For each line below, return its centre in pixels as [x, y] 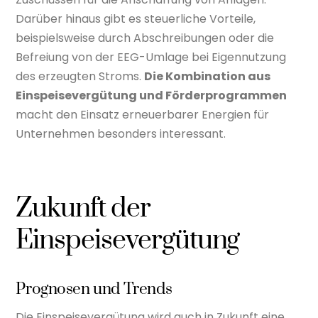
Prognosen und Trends [94, 290]
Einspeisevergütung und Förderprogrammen [152, 95]
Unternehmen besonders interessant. [121, 133]
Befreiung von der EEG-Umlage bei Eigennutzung [151, 57]
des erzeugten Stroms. [80, 76]
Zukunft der [83, 209]
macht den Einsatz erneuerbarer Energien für [143, 114]
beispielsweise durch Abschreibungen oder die [145, 38]
